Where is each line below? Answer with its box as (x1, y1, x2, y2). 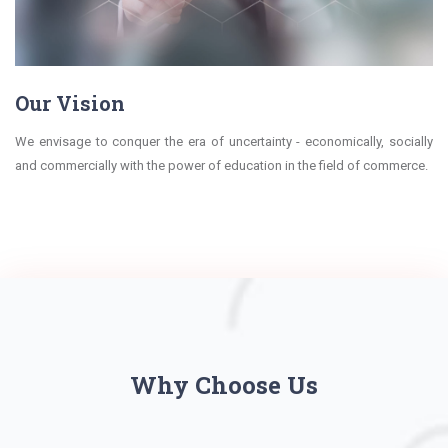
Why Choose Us (130, 368, 318, 401)
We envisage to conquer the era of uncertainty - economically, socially (15, 133, 433, 149)
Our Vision (15, 89, 125, 116)
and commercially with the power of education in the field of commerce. (15, 157, 428, 173)
